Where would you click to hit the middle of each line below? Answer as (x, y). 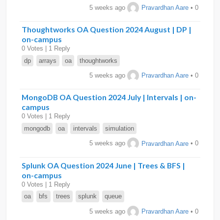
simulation (119, 129)
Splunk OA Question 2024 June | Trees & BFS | (103, 165)
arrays (48, 60)
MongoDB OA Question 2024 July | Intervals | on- (109, 97)
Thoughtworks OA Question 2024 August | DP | (107, 29)
